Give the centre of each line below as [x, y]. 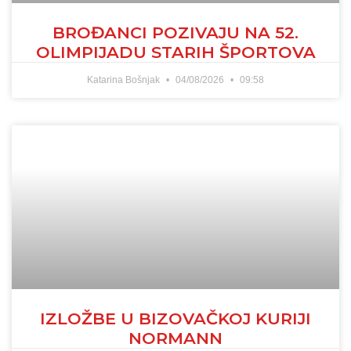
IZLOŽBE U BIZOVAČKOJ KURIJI [175, 318]
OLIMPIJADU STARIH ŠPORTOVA [175, 52]
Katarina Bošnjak [125, 80]
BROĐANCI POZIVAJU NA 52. [175, 32]
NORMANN [175, 338]
